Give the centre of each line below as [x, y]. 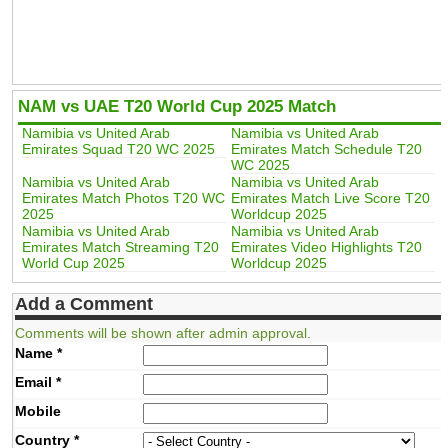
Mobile [37, 411]
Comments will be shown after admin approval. [162, 333]
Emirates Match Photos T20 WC [123, 198]
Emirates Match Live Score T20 [330, 198]
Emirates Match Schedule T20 [326, 149]
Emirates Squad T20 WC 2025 [118, 149]
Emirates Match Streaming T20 [120, 247]
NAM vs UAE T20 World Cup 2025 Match [176, 106]
